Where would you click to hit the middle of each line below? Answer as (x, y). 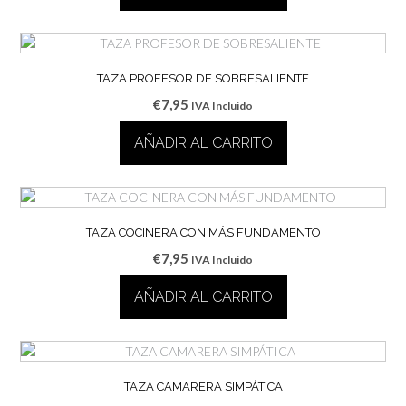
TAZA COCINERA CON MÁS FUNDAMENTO (203, 232)
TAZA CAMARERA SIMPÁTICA (203, 386)
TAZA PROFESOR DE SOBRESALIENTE (203, 78)
